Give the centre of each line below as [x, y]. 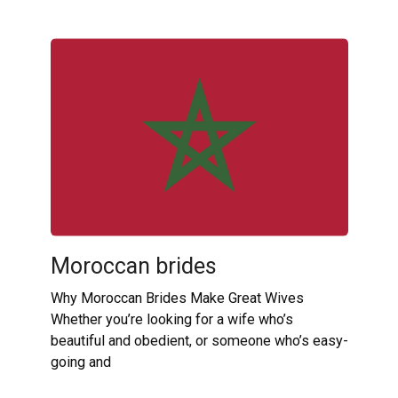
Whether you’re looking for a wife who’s [171, 320]
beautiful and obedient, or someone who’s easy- [199, 341]
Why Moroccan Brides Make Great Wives [177, 298]
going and [80, 362]
